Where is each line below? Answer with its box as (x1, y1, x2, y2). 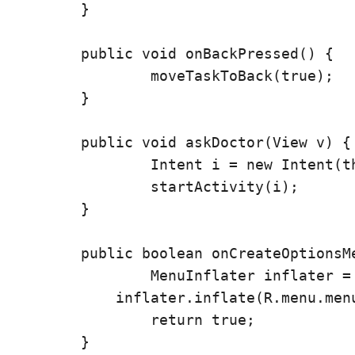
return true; (11, 311, 151, 328)
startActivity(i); (11, 178, 151, 195)
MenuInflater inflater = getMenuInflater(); (11, 267, 151, 284)
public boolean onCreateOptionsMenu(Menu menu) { (11, 245, 81, 261)
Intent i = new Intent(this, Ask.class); (11, 156, 151, 173)
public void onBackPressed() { (11, 45, 81, 62)
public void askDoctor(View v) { (11, 134, 81, 151)
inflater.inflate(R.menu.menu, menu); (11, 289, 81, 306)
